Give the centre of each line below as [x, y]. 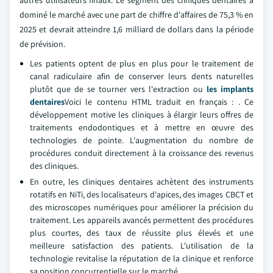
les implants [230, 89]
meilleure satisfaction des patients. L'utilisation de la [142, 246]
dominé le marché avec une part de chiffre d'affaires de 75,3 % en [136, 15]
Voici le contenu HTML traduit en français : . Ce [159, 102]
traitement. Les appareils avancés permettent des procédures [142, 220]
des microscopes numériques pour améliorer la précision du [142, 207]
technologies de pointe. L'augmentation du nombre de [142, 140]
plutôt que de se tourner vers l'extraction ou [118, 89]
